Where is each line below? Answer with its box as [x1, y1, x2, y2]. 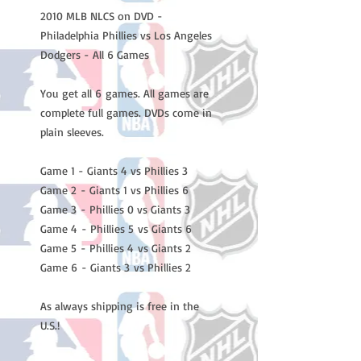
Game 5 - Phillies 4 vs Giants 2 [40, 241, 191, 255]
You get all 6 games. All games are [40, 86, 209, 100]
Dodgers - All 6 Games [40, 48, 149, 61]
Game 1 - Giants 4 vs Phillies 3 [40, 164, 188, 177]
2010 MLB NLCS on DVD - [40, 9, 163, 23]
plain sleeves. [40, 125, 104, 139]
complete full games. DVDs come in [40, 106, 212, 119]
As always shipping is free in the [40, 299, 199, 313]
